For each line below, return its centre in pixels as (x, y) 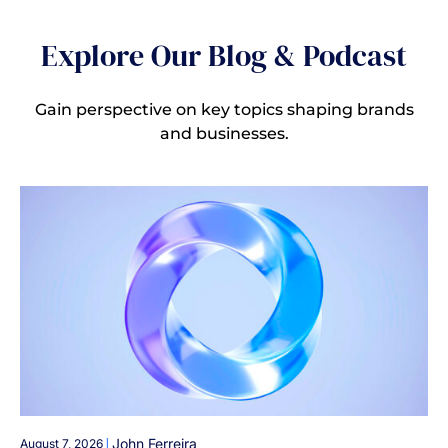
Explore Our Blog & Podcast (224, 56)
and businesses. (224, 134)
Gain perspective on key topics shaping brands (224, 110)
